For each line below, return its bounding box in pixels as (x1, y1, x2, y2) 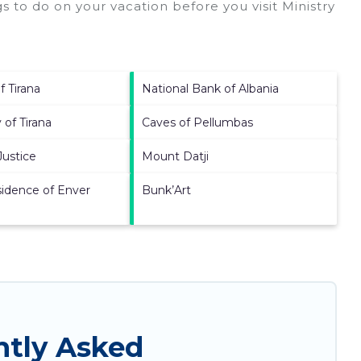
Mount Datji (142, 148, 210, 164)
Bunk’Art (142, 182, 192, 197)
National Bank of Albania (142, 81, 280, 96)
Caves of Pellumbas (142, 114, 254, 130)
